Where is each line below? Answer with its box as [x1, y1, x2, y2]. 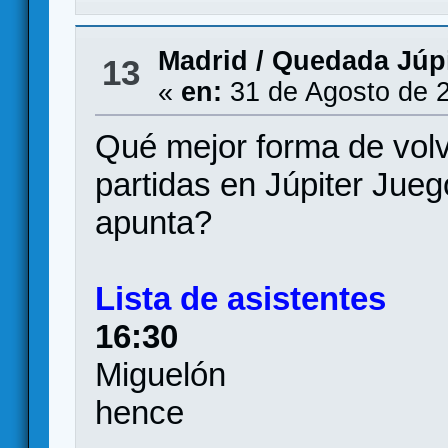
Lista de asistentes [95, 280, 387, 317]
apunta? [95, 204, 213, 241]
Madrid [157, 46, 248, 76]
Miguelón [95, 356, 227, 393]
